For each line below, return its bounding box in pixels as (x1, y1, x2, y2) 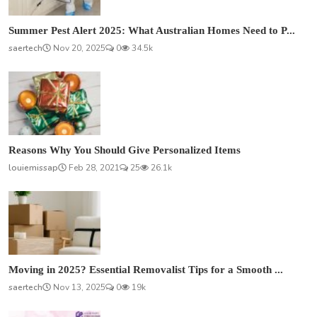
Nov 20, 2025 (51, 42, 105, 54)
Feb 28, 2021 (67, 162, 120, 174)
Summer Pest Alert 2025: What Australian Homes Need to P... (8, 25, 295, 37)
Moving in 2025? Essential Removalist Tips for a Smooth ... (8, 264, 283, 276)
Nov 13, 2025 (51, 282, 105, 294)
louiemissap (8, 162, 58, 174)
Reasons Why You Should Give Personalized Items (8, 144, 241, 156)
